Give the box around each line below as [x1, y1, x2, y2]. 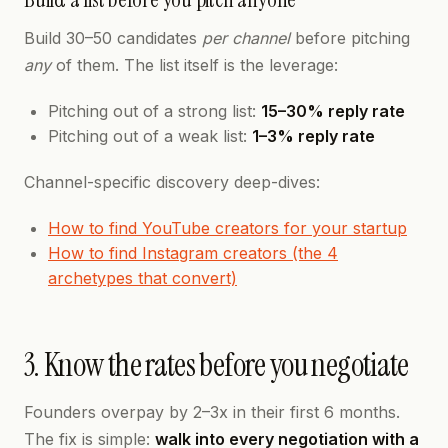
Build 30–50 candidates [24, 28, 202, 48]
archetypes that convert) [48, 268, 237, 288]
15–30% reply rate [261, 101, 405, 121]
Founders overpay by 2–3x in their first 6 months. [24, 402, 400, 422]
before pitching [290, 28, 410, 48]
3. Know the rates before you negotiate [24, 344, 409, 386]
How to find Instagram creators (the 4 [48, 243, 338, 263]
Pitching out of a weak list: [48, 126, 252, 146]
